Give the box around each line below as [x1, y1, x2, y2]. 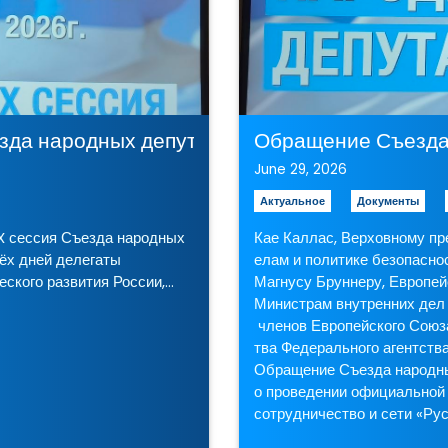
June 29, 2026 [253, 160, 347, 179]
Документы [356, 193, 419, 209]
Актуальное [259, 193, 325, 209]
